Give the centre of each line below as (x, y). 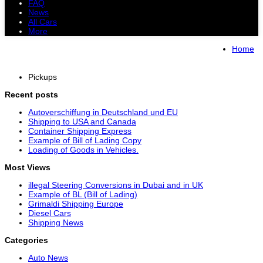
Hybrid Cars (176, 58)
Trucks (79, 48)
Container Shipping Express (80, 131)
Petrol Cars (27, 58)
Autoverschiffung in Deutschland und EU (103, 112)
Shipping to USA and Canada (82, 121)
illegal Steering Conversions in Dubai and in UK (116, 185)
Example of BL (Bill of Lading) (83, 194)
